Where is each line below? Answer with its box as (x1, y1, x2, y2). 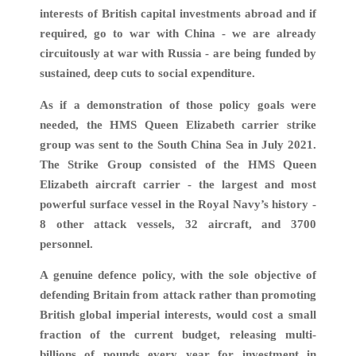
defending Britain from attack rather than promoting (40, 288, 316, 302)
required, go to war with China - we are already (40, 26, 316, 40)
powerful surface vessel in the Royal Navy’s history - (40, 197, 316, 211)
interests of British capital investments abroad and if (40, 6, 316, 20)
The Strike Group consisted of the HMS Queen (40, 157, 316, 171)
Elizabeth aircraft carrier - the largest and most (40, 177, 316, 191)
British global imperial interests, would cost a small (40, 308, 316, 322)
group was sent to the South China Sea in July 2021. (40, 137, 316, 151)
